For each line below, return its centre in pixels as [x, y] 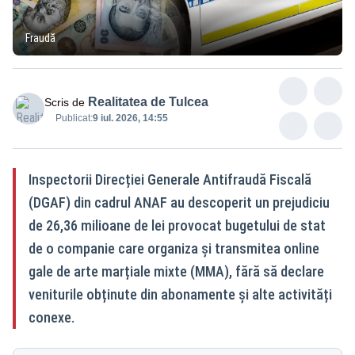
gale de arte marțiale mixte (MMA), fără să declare [176, 271]
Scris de [65, 102]
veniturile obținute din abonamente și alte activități [180, 294]
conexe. [52, 317]
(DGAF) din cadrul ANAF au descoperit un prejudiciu [179, 202]
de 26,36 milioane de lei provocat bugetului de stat [177, 225]
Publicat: [74, 118]
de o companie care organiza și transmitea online [174, 248]
